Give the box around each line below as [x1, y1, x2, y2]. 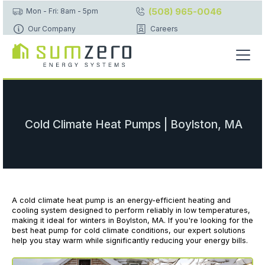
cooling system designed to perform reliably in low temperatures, [12, 206, 250, 215]
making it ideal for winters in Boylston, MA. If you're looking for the [12, 216, 253, 225]
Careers [150, 24, 178, 33]
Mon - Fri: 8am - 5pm [26, 6, 99, 15]
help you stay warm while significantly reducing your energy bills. [12, 236, 248, 245]
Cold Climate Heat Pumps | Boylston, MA [25, 117, 243, 131]
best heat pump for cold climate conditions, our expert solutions [12, 226, 245, 235]
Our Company [27, 24, 76, 33]
